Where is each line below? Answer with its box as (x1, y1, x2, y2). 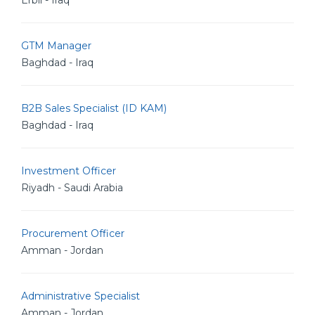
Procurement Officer (21, 227, 124, 240)
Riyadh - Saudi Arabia (21, 181, 123, 194)
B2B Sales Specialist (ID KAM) (21, 102, 167, 115)
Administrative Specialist (21, 290, 140, 302)
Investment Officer (21, 165, 116, 177)
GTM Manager (21, 39, 91, 52)
